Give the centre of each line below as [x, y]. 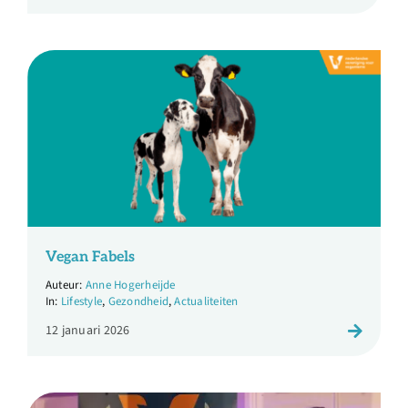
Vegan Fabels [90, 258]
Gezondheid [138, 302]
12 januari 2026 [87, 331]
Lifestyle [82, 302]
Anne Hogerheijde [130, 286]
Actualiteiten [206, 302]
